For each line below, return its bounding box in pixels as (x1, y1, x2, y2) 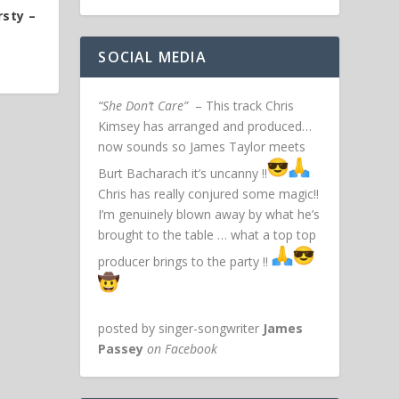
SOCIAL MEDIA (98, 47, 207, 68)
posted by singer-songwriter (98, 320, 264, 338)
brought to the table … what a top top (98, 226, 321, 244)
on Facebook (147, 340, 218, 358)
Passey (98, 340, 144, 358)
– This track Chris (188, 97, 295, 115)
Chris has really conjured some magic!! (98, 185, 320, 203)
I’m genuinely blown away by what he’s (98, 206, 321, 224)
